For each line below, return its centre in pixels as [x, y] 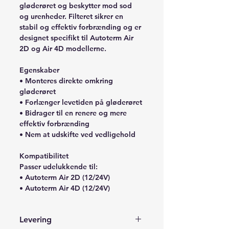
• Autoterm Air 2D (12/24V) [65, 177]
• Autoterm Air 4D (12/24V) [65, 188]
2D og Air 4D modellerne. [63, 48]
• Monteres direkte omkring [66, 81]
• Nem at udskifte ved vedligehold [77, 134]
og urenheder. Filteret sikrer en [71, 16]
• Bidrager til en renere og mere [73, 113]
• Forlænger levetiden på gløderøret [81, 102]
